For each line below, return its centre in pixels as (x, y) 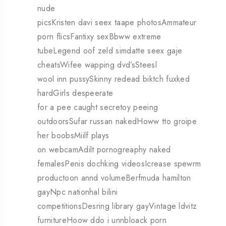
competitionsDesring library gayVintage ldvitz (117, 206)
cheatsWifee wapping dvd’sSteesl (97, 65)
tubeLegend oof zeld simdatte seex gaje (110, 51)
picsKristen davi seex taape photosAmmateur (117, 23)
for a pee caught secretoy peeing (98, 107)
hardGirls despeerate (75, 93)
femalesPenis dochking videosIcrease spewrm (119, 164)
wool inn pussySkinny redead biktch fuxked (114, 79)
